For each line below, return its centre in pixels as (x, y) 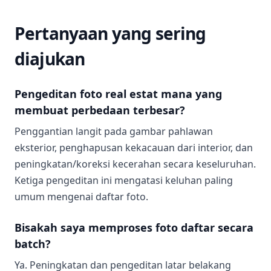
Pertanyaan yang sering (110, 33)
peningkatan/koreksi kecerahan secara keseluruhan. (135, 164)
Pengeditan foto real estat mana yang (118, 94)
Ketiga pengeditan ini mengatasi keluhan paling (124, 180)
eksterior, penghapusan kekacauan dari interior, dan (134, 148)
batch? (33, 244)
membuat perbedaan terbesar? (100, 110)
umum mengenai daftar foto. (81, 197)
